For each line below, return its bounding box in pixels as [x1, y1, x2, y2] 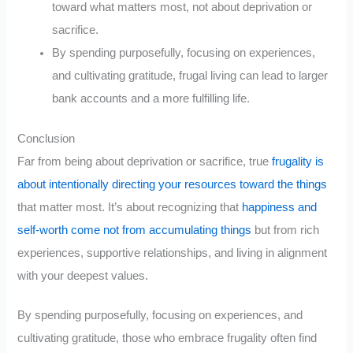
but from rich [251, 223, 320, 236]
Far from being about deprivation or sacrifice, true [17, 154, 273, 168]
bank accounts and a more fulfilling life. [52, 91, 251, 105]
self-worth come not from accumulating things [17, 223, 252, 236]
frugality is [272, 154, 325, 168]
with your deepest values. [17, 269, 149, 282]
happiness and [242, 200, 318, 214]
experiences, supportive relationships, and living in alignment [17, 246, 328, 259]
